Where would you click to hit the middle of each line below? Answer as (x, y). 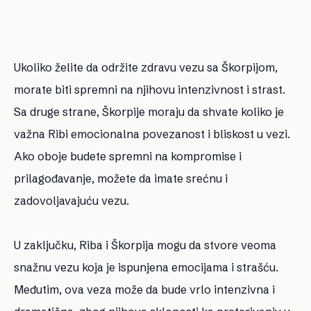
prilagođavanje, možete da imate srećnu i (121, 178)
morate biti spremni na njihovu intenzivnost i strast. (150, 89)
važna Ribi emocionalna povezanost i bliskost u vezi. (152, 134)
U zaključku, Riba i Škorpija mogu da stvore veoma (145, 245)
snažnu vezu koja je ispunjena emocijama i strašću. (146, 267)
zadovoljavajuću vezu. (72, 200)
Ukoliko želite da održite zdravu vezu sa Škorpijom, (146, 67)
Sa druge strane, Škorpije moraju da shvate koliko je (149, 111)
